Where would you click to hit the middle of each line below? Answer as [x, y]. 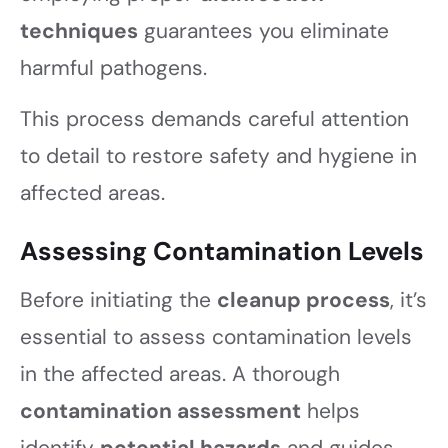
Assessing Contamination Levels [222, 252]
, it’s [408, 300]
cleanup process [303, 300]
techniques [79, 31]
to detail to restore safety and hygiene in [218, 156]
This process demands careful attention [214, 119]
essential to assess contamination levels [216, 337]
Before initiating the [118, 300]
